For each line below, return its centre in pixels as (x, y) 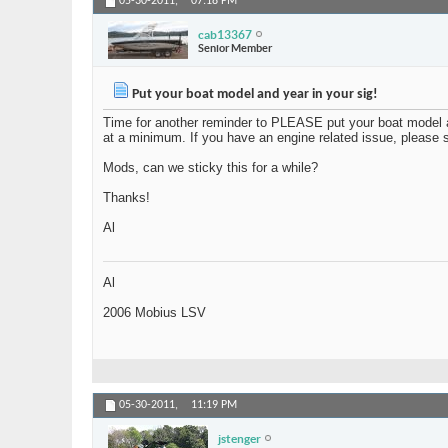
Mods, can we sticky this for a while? (210, 168)
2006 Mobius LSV (154, 313)
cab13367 (225, 34)
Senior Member (235, 47)
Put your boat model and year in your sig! (253, 95)
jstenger (239, 438)
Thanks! (126, 198)
